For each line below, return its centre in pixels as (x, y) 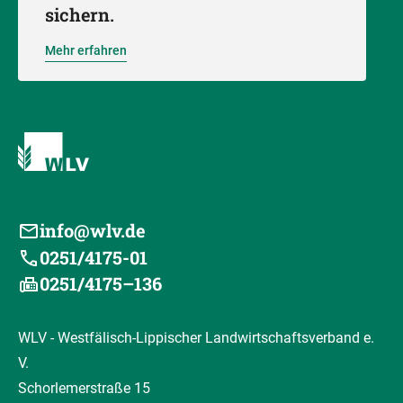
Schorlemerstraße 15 (84, 388)
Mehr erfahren (86, 50)
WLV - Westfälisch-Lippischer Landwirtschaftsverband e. (196, 338)
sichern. (80, 14)
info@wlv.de (93, 230)
